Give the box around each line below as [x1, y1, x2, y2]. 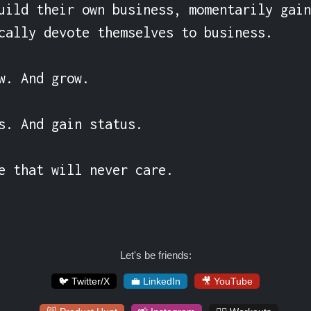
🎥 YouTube [201, 276, 253, 287]
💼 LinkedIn [131, 276, 180, 287]
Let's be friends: [119, 249, 192, 261]
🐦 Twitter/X [58, 276, 110, 287]
